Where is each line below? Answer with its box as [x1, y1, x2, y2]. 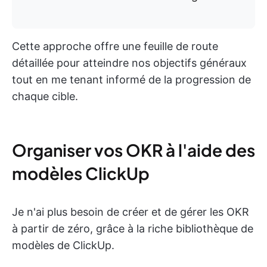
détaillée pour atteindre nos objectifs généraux [12, 57, 247, 70]
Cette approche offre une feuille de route [12, 40, 218, 53]
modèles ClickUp [12, 163, 150, 184]
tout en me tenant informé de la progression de [12, 73, 251, 86]
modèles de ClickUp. [12, 239, 114, 252]
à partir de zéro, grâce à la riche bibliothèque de [12, 222, 253, 235]
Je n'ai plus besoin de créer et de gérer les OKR [12, 206, 249, 219]
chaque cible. [12, 90, 78, 103]
